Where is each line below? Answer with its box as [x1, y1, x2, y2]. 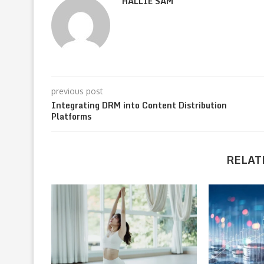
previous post [51, 85, 103, 96]
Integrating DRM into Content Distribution [51, 98, 227, 112]
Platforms [51, 109, 91, 123]
